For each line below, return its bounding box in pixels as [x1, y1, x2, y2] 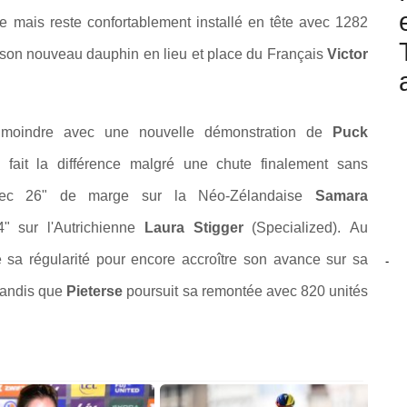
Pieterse [66, 283, 124, 300]
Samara [315, 188, 369, 204]
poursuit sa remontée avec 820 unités [123, 283, 368, 300]
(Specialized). [243, 220, 350, 236]
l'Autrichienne [47, 220, 144, 236]
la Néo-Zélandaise [174, 188, 316, 204]
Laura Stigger [144, 220, 243, 236]
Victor [327, 46, 368, 63]
